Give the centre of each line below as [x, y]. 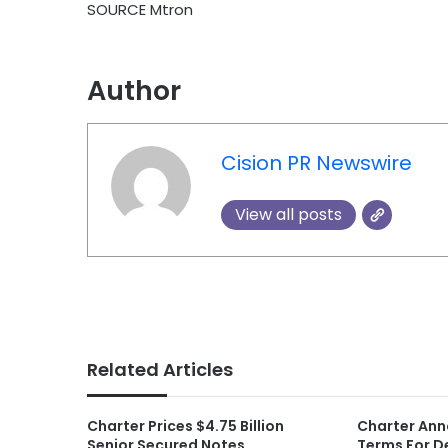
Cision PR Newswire [316, 163]
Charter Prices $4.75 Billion [185, 425]
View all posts [288, 215]
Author [134, 91]
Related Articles [160, 369]
